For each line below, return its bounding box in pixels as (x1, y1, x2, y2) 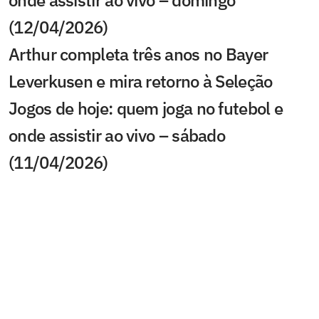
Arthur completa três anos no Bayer (9, 43, 268, 66)
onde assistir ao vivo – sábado (9, 124, 226, 147)
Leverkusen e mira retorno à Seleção (9, 70, 273, 93)
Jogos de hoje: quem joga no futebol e (9, 97, 283, 120)
